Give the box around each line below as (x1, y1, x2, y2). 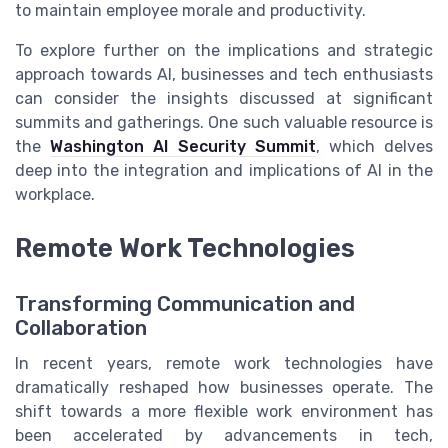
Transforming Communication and (15, 292, 355, 317)
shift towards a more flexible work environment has (15, 402, 433, 422)
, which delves (315, 136, 434, 156)
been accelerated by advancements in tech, (15, 426, 433, 446)
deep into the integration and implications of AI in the (15, 160, 433, 180)
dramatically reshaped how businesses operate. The (15, 378, 433, 398)
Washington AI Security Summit (50, 136, 316, 156)
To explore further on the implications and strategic (15, 40, 433, 60)
